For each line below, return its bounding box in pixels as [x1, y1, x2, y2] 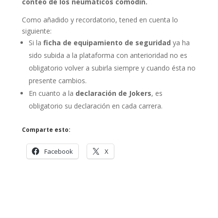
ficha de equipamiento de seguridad [43, 38, 171, 47]
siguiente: [21, 26, 52, 36]
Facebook [44, 147, 73, 156]
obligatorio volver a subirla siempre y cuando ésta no [28, 63, 196, 73]
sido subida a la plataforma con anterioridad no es [28, 51, 187, 60]
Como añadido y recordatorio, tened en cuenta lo [21, 15, 178, 24]
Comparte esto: [21, 126, 71, 134]
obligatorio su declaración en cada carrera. [28, 101, 163, 110]
